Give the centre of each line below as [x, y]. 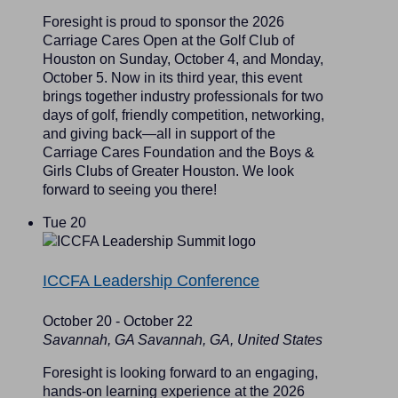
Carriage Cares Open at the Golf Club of [168, 41]
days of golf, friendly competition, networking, [183, 115]
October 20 [77, 322]
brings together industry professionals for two [183, 97]
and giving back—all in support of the [159, 134]
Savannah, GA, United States [230, 340]
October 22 [158, 322]
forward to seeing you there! [130, 190]
